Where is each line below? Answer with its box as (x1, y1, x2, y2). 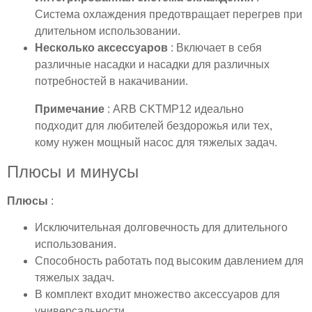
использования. (35, 238, 116, 251)
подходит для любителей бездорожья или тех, (35, 119, 272, 132)
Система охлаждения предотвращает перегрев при (35, 8, 302, 20)
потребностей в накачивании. (35, 75, 188, 87)
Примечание (35, 102, 107, 115)
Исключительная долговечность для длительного (35, 221, 288, 234)
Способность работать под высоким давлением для (35, 255, 304, 267)
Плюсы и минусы (7, 162, 139, 181)
